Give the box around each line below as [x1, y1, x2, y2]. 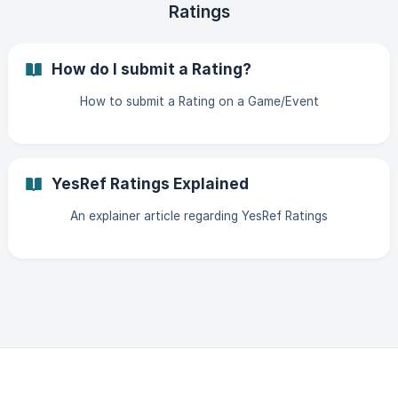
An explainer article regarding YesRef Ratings [70, 209, 328, 223]
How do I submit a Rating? [52, 60, 251, 78]
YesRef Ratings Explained [52, 174, 249, 193]
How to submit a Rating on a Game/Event [79, 94, 319, 108]
